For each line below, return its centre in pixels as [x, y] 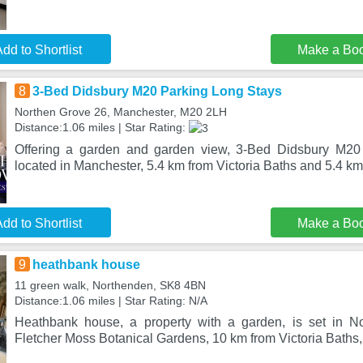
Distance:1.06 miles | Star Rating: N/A [111, 301]
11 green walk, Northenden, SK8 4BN [110, 285]
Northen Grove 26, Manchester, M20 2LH [120, 112]
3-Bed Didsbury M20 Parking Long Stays [157, 91]
